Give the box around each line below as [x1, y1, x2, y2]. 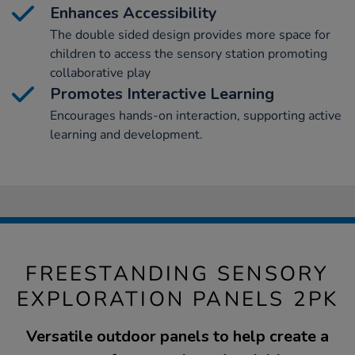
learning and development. [50, 125, 203, 143]
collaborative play [50, 63, 151, 82]
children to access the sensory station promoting [50, 44, 327, 63]
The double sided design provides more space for [50, 25, 330, 44]
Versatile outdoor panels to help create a [26, 325, 329, 347]
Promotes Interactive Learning [50, 82, 274, 105]
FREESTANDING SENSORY [25, 259, 330, 288]
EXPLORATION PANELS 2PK [16, 284, 339, 313]
